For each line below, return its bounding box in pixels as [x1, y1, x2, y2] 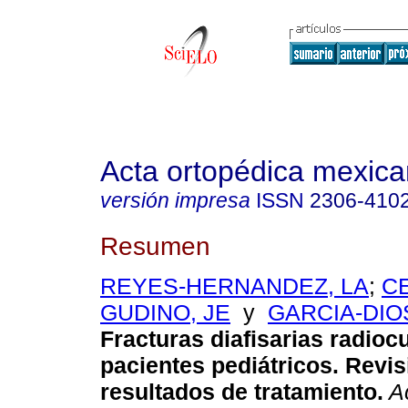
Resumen [100, 230, 210, 260]
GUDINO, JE [100, 300, 230, 326]
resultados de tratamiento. [100, 379, 383, 405]
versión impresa [100, 189, 250, 212]
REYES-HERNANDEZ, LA [100, 273, 369, 300]
